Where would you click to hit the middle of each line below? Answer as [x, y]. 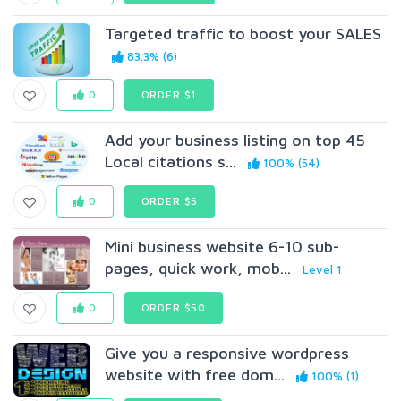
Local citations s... [171, 162]
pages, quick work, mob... [198, 268]
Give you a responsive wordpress [227, 353]
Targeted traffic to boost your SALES [243, 34]
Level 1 [323, 269]
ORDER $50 [174, 307]
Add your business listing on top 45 [235, 140]
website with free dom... [195, 375]
